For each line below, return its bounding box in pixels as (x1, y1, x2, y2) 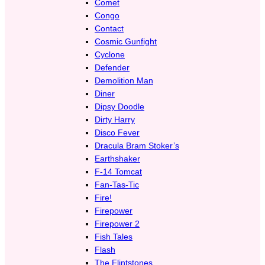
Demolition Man (95, 75, 153, 85)
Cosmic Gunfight (95, 36, 157, 46)
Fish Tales (95, 231, 132, 241)
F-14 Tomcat (95, 166, 142, 176)
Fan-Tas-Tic (95, 179, 139, 189)
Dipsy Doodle (95, 101, 144, 111)
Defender (95, 62, 130, 72)
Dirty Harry (95, 114, 135, 124)
